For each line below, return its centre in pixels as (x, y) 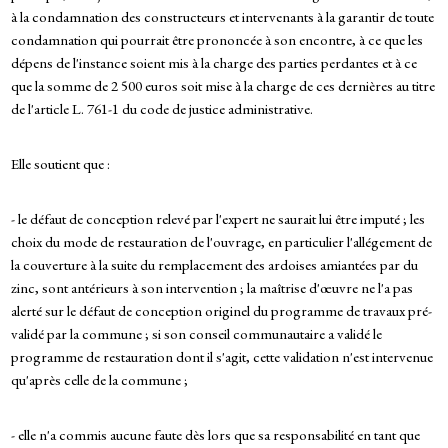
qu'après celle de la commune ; (99, 380)
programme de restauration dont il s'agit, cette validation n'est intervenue (221, 357)
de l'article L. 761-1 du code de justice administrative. (161, 109)
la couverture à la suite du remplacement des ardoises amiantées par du (214, 265)
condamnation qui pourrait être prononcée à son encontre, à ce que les (216, 40)
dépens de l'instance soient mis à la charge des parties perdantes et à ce (213, 63)
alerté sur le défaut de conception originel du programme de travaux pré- (221, 311)
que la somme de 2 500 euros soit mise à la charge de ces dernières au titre (222, 86)
